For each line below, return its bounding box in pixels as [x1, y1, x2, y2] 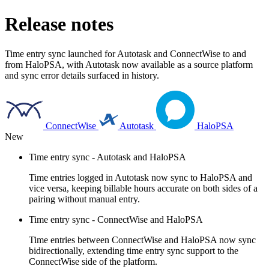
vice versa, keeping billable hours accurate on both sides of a [29, 183, 258, 193]
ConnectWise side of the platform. [29, 256, 157, 267]
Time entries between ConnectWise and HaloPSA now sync [29, 234, 256, 245]
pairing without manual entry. [29, 193, 140, 204]
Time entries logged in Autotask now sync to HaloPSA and [29, 172, 252, 183]
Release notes [5, 13, 113, 35]
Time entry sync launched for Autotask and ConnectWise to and [5, 48, 246, 59]
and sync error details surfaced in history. [5, 70, 159, 80]
